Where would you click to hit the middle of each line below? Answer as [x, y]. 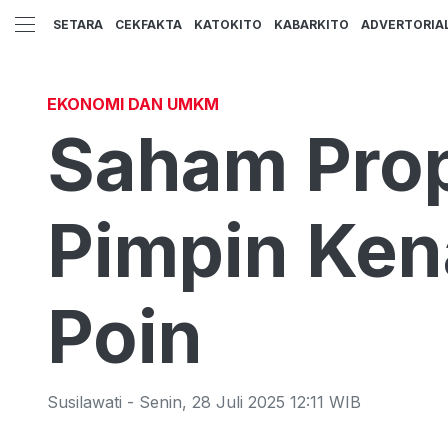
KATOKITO [228, 25]
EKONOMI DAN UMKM [133, 104]
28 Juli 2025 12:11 [258, 402]
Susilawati [84, 402]
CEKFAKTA [148, 25]
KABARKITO [311, 25]
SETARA [78, 25]
